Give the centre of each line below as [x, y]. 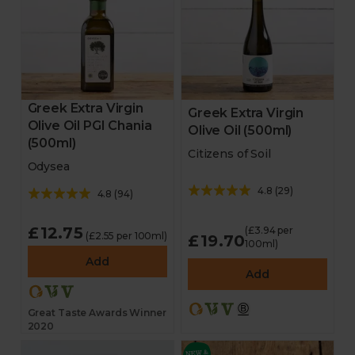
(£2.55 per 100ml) [126, 236]
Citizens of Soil [229, 154]
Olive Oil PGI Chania [90, 126]
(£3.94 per [269, 230]
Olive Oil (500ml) [240, 130]
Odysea [48, 166]
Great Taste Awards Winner [97, 313]
